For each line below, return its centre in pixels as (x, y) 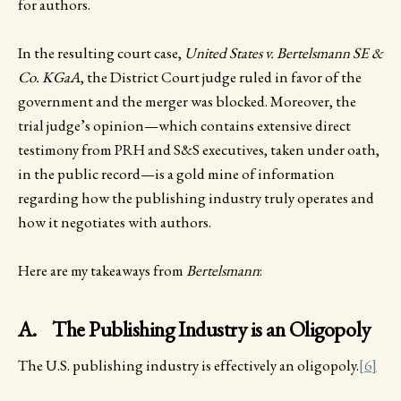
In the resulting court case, (101, 53)
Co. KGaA (49, 77)
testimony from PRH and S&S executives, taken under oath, (199, 150)
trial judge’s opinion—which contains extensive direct (184, 126)
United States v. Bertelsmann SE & (284, 53)
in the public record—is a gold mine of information (176, 174)
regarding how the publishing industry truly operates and (196, 198)
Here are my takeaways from (102, 271)
